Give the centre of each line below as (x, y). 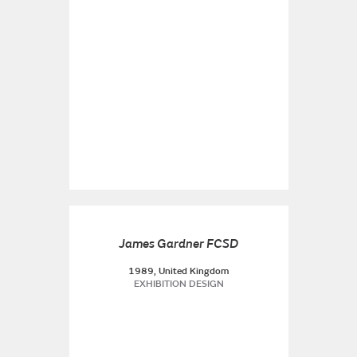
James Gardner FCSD (178, 244)
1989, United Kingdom (178, 271)
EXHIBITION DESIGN (178, 284)
